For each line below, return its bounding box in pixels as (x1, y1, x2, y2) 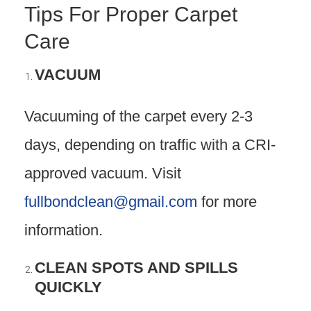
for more (197, 193, 257, 210)
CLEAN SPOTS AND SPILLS (35, 259, 238, 276)
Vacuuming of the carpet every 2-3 (24, 108, 253, 125)
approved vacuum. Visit (24, 165, 181, 182)
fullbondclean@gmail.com (24, 193, 197, 210)
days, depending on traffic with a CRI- (24, 136, 276, 153)
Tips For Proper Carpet (24, 3, 237, 26)
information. (24, 221, 103, 239)
